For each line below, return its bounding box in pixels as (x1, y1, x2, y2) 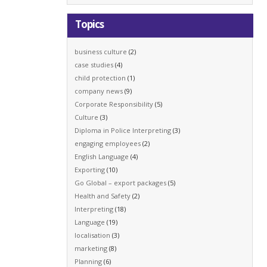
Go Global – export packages (74, 178, 167, 187)
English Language (74, 151, 129, 161)
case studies (74, 60, 114, 69)
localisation (74, 230, 111, 240)
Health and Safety (74, 191, 131, 200)
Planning (74, 256, 103, 266)
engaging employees (74, 138, 141, 148)
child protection (74, 73, 126, 82)
